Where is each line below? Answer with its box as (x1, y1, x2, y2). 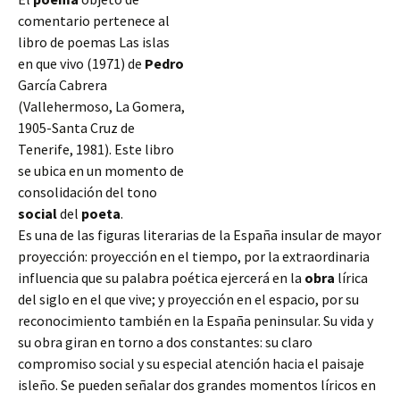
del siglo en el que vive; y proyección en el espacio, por (18, 290, 346, 308)
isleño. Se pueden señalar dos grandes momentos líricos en (18, 376, 376, 394)
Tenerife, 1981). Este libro (18, 140, 174, 158)
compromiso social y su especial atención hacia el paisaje (18, 354, 364, 372)
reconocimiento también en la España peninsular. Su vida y (18, 312, 373, 329)
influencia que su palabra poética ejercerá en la (18, 269, 304, 287)
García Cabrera (18, 76, 107, 94)
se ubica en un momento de (18, 162, 184, 179)
